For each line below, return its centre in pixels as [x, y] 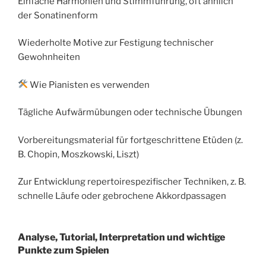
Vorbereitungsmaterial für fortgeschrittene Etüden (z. [130, 140]
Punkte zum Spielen [64, 250]
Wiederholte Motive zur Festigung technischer [116, 43]
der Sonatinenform [58, 15]
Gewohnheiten [49, 57]
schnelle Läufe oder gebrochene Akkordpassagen [122, 196]
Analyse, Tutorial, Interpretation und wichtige [121, 237]
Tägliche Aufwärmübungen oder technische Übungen [130, 113]
